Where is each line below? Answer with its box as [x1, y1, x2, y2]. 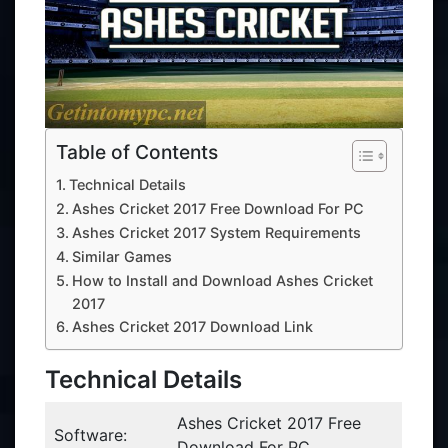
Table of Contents [56, 140, 218, 165]
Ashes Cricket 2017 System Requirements [71, 224, 361, 241]
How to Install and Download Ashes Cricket [71, 272, 373, 289]
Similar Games [71, 248, 172, 265]
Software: [54, 425, 127, 445]
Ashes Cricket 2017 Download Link [71, 318, 313, 335]
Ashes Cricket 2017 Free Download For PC [71, 200, 364, 217]
